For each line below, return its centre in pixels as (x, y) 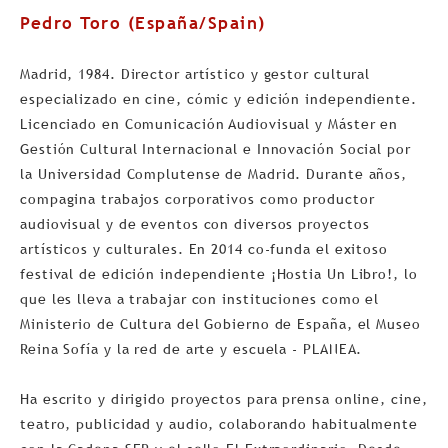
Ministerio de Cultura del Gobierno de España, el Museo (220, 323)
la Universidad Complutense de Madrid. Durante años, (214, 173)
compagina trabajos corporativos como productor (197, 198)
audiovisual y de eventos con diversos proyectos (195, 223)
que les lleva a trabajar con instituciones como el (200, 298)
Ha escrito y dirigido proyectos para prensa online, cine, (224, 398)
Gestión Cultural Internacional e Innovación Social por (215, 148)
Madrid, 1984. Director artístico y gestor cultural (195, 73)
